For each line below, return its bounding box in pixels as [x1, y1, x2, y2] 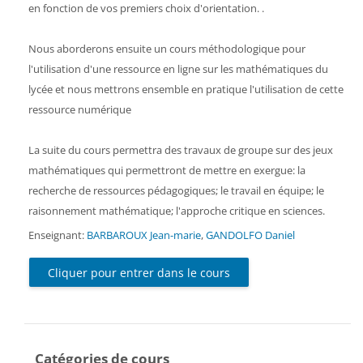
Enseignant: [28, 227, 87, 242]
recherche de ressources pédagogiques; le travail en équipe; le [28, 182, 324, 198]
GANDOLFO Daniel [206, 227, 295, 242]
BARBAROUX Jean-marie [87, 227, 201, 242]
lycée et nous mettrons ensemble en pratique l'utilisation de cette [28, 81, 344, 96]
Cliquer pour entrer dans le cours [47, 264, 230, 280]
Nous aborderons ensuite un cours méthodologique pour [28, 41, 305, 56]
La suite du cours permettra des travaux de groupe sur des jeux [28, 142, 333, 157]
